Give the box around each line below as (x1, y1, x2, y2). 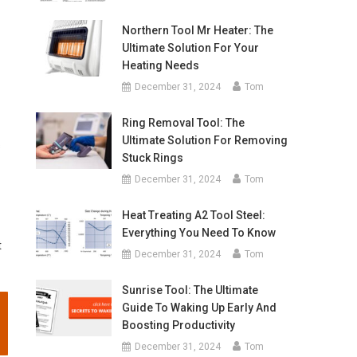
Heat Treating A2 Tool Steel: (121, 209, 265, 222)
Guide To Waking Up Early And (121, 301, 277, 314)
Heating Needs (121, 59, 199, 72)
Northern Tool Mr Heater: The (121, 24, 273, 37)
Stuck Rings (121, 151, 183, 164)
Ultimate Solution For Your (121, 41, 259, 54)
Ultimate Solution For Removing (121, 134, 288, 147)
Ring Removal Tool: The (121, 116, 245, 129)
